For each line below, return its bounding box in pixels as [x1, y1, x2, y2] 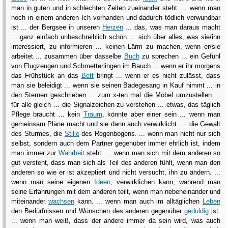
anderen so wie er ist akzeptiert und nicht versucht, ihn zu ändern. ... [11, 168, 220, 176]
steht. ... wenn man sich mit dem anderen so [84, 149, 220, 157]
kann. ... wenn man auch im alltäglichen [74, 197, 203, 205]
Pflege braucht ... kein [11, 110, 83, 118]
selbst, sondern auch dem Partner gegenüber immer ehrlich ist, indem [11, 139, 220, 147]
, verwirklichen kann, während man [110, 178, 220, 186]
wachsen [48, 197, 74, 205]
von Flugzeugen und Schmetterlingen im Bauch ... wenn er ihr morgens [11, 62, 220, 70]
